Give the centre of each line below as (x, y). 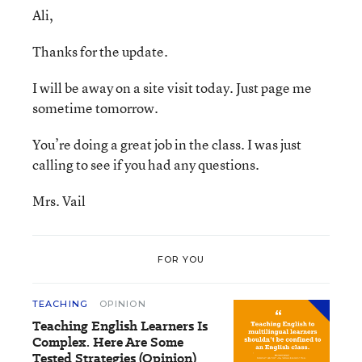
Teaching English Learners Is (120, 326)
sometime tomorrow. (95, 108)
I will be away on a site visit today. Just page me (172, 88)
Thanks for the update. (100, 51)
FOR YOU (181, 259)
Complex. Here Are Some (108, 342)
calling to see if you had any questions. (146, 164)
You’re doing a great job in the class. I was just (167, 144)
